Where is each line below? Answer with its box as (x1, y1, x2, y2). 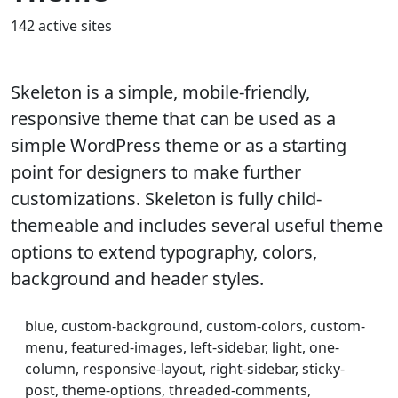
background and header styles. (11, 267, 264, 291)
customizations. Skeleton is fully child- (11, 187, 322, 211)
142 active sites (11, 16, 112, 36)
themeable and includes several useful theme (11, 213, 383, 237)
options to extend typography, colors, (11, 240, 317, 264)
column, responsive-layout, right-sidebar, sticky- (25, 359, 345, 378)
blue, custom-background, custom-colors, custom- (25, 316, 365, 336)
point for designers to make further (11, 160, 301, 184)
